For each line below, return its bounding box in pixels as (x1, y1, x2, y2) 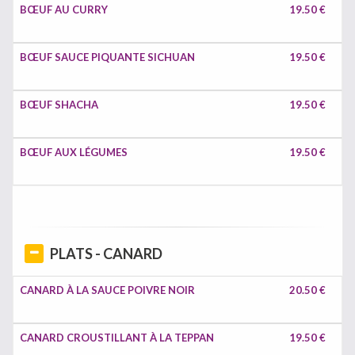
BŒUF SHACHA (20, 98, 98, 111)
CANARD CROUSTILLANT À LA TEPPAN (20, 331, 214, 344)
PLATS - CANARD (50, 245, 162, 262)
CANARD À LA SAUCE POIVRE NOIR (20, 284, 195, 296)
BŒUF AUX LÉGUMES (20, 146, 128, 158)
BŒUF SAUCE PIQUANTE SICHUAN (20, 51, 195, 63)
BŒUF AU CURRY (20, 3, 108, 16)
